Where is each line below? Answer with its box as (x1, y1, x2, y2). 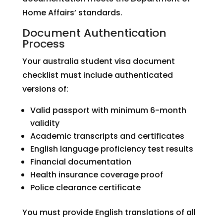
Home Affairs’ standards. (22, 7, 122, 18)
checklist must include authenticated (22, 69, 173, 81)
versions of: (22, 83, 68, 95)
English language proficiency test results (30, 143, 193, 155)
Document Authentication (22, 25, 166, 41)
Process (22, 36, 65, 52)
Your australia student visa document (22, 55, 175, 67)
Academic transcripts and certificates (30, 130, 184, 142)
